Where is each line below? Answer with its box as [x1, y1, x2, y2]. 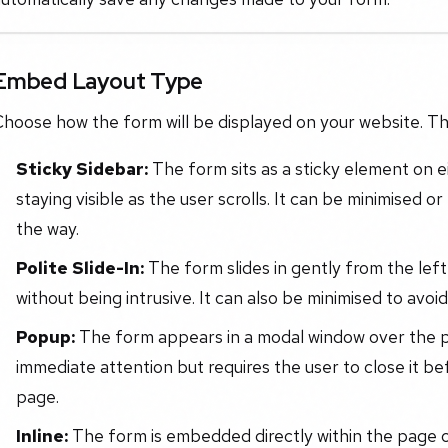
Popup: [15, 324, 75, 348]
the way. [15, 217, 79, 241]
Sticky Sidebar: [15, 157, 148, 181]
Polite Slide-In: [15, 255, 144, 279]
